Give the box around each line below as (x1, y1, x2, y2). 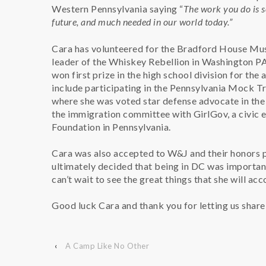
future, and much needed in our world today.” (52, 16, 232, 28)
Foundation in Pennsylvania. (52, 121, 171, 132)
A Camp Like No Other (65, 240, 149, 251)
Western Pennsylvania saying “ (52, 3, 183, 15)
